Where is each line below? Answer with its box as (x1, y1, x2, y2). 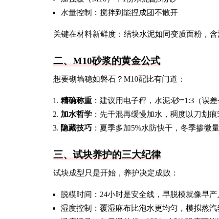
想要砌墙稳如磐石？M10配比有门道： (53, 75, 185, 83)
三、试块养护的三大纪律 (53, 149, 161, 160)
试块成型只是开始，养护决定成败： (53, 169, 178, 177)
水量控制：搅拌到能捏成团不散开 (61, 8, 178, 17)
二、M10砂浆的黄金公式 (53, 55, 160, 66)
